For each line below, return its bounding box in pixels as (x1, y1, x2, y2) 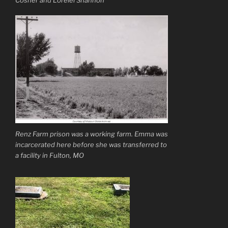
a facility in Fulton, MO (15, 151, 84, 159)
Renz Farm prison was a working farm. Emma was (15, 129, 168, 138)
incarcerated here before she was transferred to (15, 140, 167, 149)
